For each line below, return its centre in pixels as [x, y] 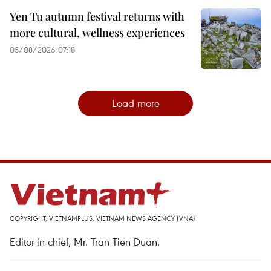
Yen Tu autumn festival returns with [97, 16]
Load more [135, 103]
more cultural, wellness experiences [97, 32]
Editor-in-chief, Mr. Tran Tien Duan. [85, 241]
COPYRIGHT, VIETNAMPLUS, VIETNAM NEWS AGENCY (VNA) [103, 218]
